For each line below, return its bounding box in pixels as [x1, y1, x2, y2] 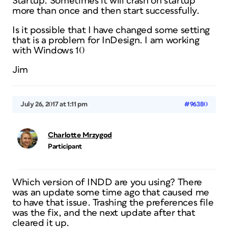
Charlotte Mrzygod [48, 131, 112, 139]
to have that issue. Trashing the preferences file [12, 198, 214, 208]
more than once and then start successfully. [12, 6, 199, 16]
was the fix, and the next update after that [12, 208, 195, 218]
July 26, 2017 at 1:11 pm [20, 101, 88, 108]
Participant [48, 143, 82, 150]
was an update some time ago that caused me [12, 188, 209, 197]
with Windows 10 [12, 46, 85, 55]
